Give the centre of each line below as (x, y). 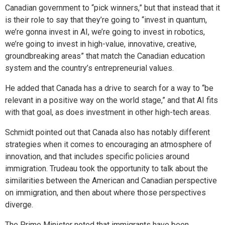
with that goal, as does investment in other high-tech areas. (108, 112)
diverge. (19, 205)
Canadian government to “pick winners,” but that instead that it (113, 8)
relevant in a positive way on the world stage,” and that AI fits (111, 100)
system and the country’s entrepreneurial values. (89, 68)
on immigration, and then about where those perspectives (105, 193)
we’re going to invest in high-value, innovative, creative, (101, 44)
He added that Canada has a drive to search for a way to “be (109, 88)
